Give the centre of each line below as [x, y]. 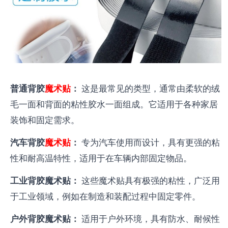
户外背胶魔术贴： [45, 219]
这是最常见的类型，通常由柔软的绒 [149, 88]
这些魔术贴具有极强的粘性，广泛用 [149, 180]
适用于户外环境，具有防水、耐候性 [149, 219]
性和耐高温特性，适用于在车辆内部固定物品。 [101, 158]
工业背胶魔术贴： [45, 180]
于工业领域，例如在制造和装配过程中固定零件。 [105, 196]
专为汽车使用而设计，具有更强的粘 [149, 142]
